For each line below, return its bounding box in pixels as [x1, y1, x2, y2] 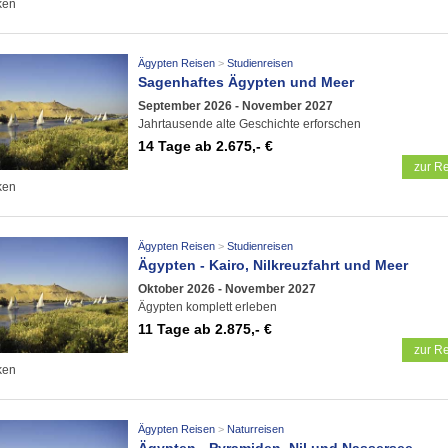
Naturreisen [226, 423, 284, 435]
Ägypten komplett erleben [138, 299, 277, 314]
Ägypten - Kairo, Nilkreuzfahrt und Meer [138, 257, 408, 273]
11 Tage [138, 320, 190, 337]
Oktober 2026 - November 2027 [138, 281, 316, 296]
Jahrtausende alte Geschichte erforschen [138, 116, 361, 131]
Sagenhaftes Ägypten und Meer [138, 74, 354, 90]
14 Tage [138, 137, 191, 154]
